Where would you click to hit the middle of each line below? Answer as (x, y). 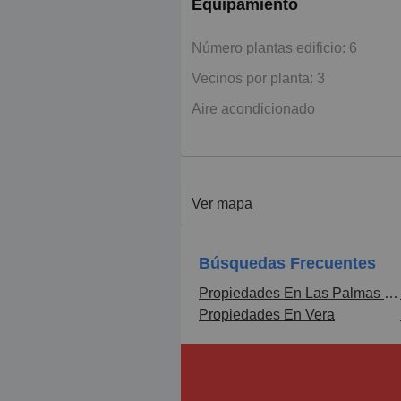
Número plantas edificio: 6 (274, 47)
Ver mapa (222, 203)
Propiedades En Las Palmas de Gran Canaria (391, 293)
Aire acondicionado (253, 108)
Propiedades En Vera (267, 314)
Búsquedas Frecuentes (287, 263)
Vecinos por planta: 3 (258, 78)
